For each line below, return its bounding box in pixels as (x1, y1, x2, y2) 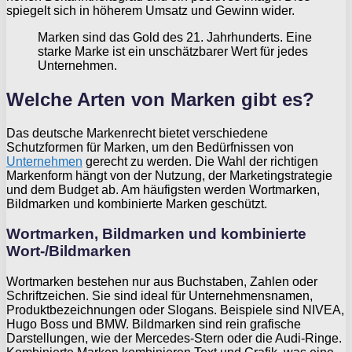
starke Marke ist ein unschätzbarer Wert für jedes (38, 44, 308, 58)
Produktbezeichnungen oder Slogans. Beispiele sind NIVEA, (6, 303, 344, 317)
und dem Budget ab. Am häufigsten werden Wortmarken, (6, 182, 320, 196)
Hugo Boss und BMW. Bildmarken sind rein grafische (6, 317, 301, 332)
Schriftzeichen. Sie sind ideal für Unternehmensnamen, (6, 289, 313, 303)
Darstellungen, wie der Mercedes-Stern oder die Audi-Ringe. (6, 332, 342, 346)
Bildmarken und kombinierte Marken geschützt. (6, 196, 267, 211)
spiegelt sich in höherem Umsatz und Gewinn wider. (6, 3, 295, 17)
